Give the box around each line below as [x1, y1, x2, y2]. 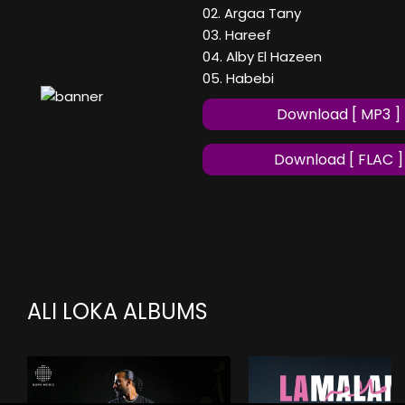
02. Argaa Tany [202, 4, 301, 24]
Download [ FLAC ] [273, 149, 403, 171]
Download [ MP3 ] [276, 104, 400, 126]
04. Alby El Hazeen [202, 47, 322, 67]
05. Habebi [202, 69, 274, 89]
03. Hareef [202, 25, 271, 45]
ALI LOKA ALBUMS [27, 297, 208, 327]
